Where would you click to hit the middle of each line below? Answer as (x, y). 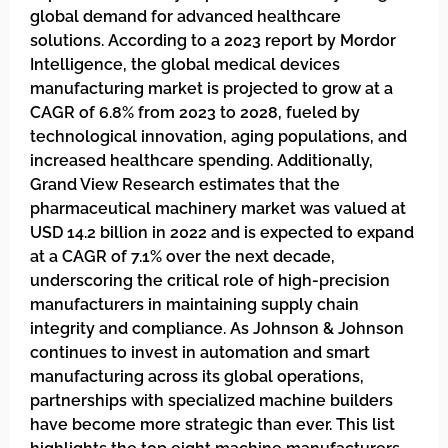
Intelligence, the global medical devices (185, 64)
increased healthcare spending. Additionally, (201, 160)
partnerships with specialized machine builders (211, 400)
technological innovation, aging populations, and (218, 136)
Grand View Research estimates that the (185, 184)
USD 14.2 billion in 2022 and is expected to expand (222, 232)
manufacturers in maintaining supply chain (194, 304)
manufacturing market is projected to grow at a (211, 88)
